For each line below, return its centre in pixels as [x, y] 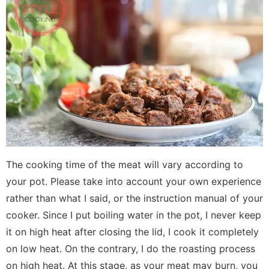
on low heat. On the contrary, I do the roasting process [131, 248]
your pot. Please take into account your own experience [134, 181]
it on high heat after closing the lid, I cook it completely [132, 231]
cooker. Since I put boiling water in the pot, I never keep [134, 215]
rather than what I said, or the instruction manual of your [134, 198]
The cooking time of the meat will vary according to [125, 164]
